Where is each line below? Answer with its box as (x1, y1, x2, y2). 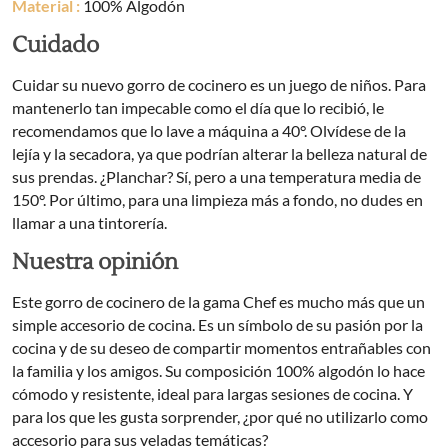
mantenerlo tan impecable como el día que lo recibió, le (12, 98, 384, 118)
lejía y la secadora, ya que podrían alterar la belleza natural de (12, 144, 427, 164)
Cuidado (12, 31, 99, 60)
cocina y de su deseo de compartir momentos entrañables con (12, 338, 431, 358)
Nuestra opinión (12, 248, 178, 277)
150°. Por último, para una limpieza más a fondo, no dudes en (12, 190, 423, 210)
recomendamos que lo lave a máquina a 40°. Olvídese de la (12, 121, 406, 141)
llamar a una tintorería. (12, 213, 167, 233)
